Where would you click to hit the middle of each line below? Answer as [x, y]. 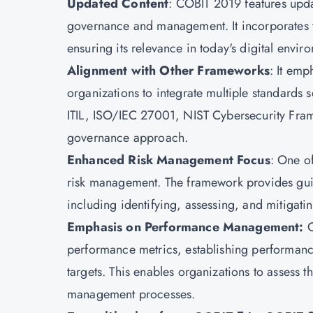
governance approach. [128, 138]
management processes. [131, 294]
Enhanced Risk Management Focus [169, 160]
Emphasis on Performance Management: [185, 227]
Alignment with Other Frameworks [168, 71]
